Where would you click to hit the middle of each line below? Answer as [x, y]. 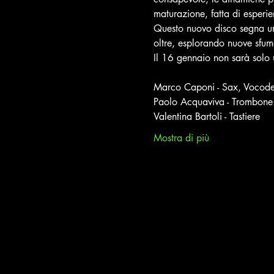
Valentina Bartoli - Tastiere [206, 117]
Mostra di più [181, 138]
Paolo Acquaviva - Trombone [213, 102]
